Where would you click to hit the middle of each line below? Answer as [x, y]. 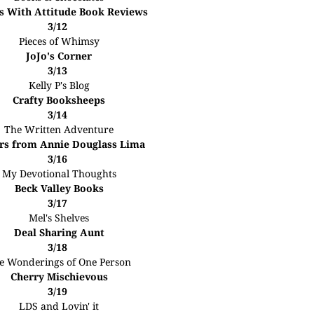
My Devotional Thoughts [59, 173]
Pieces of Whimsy [59, 41]
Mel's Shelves [59, 218]
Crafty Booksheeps [59, 100]
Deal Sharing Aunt [59, 232]
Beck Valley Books [59, 188]
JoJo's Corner [59, 56]
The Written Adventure [59, 129]
